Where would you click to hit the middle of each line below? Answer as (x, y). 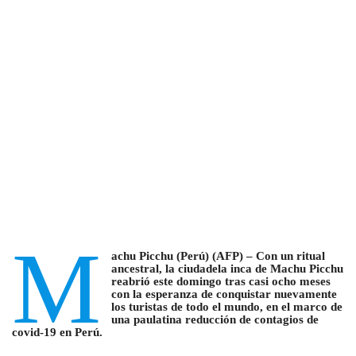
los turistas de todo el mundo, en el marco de (226, 307)
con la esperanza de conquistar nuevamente (224, 294)
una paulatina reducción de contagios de (215, 320)
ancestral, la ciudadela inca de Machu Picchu (227, 269)
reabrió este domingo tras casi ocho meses (221, 282)
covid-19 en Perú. (57, 333)
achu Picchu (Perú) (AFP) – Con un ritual (218, 256)
